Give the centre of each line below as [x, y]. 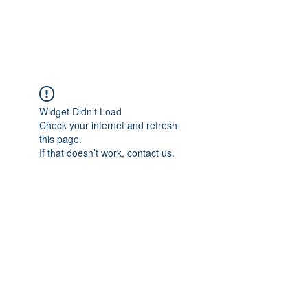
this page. [60, 139]
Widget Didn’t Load [80, 111]
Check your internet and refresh [108, 125]
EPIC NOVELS [110, 28]
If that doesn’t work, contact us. [107, 153]
